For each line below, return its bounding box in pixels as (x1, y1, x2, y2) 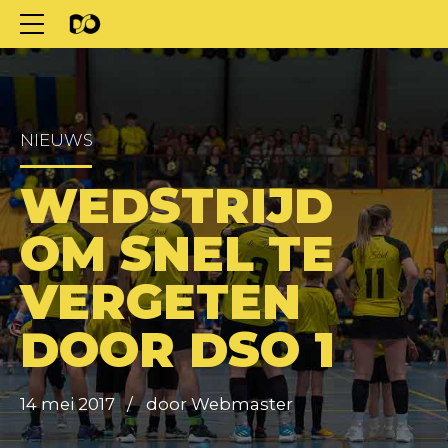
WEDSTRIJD (20, 176, 333, 236)
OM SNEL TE (20, 224, 334, 284)
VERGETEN (20, 272, 301, 332)
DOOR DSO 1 (20, 320, 335, 380)
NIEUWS (20, 130, 93, 150)
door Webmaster (145, 393, 293, 414)
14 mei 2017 (20, 393, 115, 414)
